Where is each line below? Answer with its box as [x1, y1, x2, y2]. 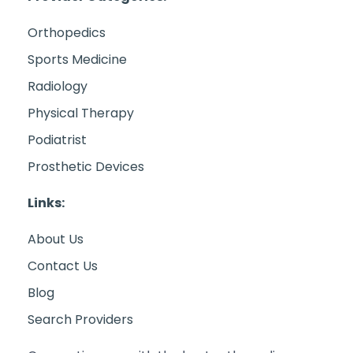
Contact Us [28, 256, 98, 275]
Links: [28, 193, 65, 212]
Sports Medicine [28, 50, 127, 69]
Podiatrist [28, 130, 87, 149]
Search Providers [28, 310, 133, 329]
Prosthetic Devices [28, 157, 144, 176]
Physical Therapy [28, 103, 134, 122]
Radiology [28, 76, 87, 95]
